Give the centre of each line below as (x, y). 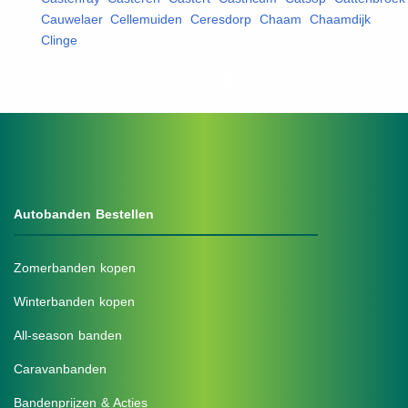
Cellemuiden (146, 19)
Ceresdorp (221, 19)
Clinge (59, 40)
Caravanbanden (60, 368)
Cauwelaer (71, 19)
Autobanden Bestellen (84, 214)
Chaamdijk (340, 19)
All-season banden (68, 335)
